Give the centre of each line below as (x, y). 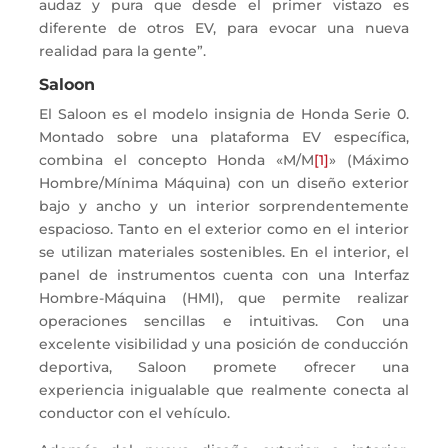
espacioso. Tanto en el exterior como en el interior (224, 229)
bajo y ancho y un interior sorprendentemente (224, 206)
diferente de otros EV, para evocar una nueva (224, 28)
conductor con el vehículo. (137, 413)
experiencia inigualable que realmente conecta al (224, 390)
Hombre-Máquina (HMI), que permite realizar (224, 298)
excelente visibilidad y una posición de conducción (224, 344)
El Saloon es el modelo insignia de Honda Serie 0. (224, 114)
